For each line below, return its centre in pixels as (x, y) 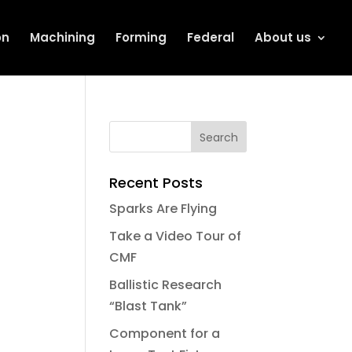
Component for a (165, 334)
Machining (62, 37)
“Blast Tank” (148, 306)
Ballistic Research (166, 285)
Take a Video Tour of (176, 236)
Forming (141, 37)
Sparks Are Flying (163, 209)
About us (283, 37)
